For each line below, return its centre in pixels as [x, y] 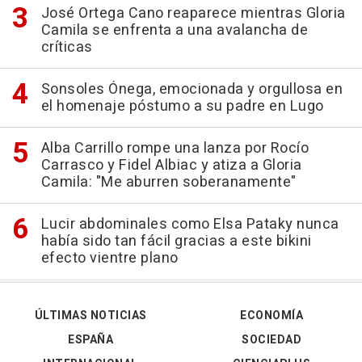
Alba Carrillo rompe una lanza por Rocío [175, 148]
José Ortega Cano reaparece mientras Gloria [193, 13]
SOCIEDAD [271, 339]
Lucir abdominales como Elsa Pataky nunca [190, 224]
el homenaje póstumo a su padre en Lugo [182, 106]
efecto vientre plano [109, 258]
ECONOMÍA [271, 315]
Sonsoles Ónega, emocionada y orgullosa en [192, 89]
